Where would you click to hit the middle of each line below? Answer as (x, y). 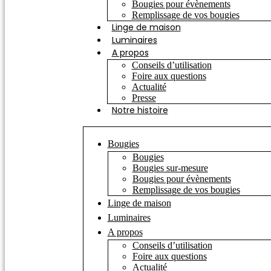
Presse (144, 98)
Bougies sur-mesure (170, 168)
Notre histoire (140, 110)
